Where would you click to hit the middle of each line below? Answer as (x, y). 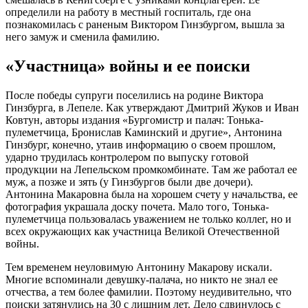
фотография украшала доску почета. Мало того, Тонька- (137, 206)
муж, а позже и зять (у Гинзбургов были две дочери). (129, 181)
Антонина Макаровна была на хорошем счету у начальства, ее (152, 194)
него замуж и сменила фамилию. (82, 37)
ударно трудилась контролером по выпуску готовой (127, 157)
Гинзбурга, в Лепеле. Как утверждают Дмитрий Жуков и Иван (152, 107)
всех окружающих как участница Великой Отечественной (143, 231)
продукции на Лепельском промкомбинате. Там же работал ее (151, 169)
